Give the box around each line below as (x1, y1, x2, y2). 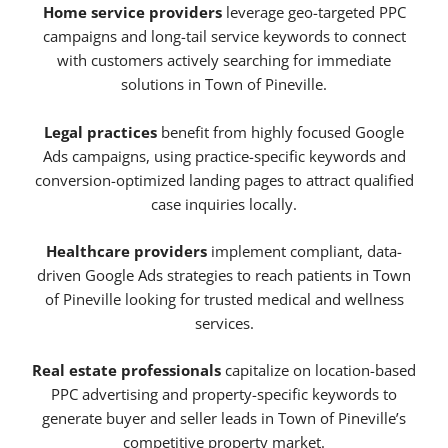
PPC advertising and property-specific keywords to (51, 384, 397, 405)
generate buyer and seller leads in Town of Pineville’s (42, 408, 406, 429)
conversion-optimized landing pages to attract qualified (34, 169, 414, 190)
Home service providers (42, 2, 222, 23)
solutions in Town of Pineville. (121, 74, 327, 95)
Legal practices (44, 121, 157, 142)
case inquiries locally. (151, 193, 297, 214)
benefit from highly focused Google (157, 121, 404, 142)
